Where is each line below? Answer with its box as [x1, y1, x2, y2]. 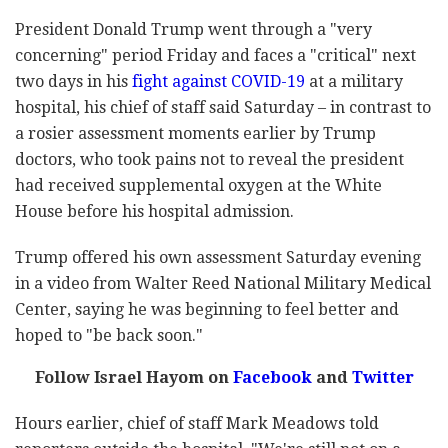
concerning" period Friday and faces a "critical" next [15, 46, 416, 66]
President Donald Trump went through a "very [15, 20, 372, 40]
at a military [305, 72, 403, 92]
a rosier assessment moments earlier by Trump [15, 124, 376, 144]
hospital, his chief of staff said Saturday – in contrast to [15, 98, 431, 118]
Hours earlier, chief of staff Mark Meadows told [15, 414, 379, 434]
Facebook [228, 368, 312, 388]
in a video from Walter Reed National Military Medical [15, 274, 431, 294]
